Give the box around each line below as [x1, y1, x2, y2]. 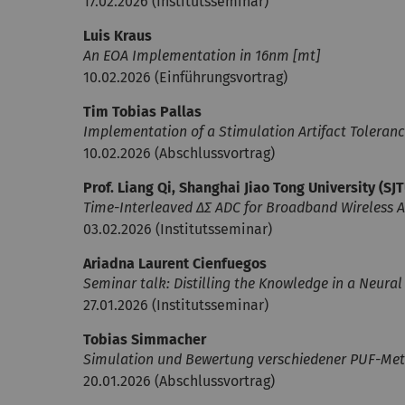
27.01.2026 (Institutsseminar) [83, 297, 268, 314]
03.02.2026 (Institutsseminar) [83, 221, 272, 238]
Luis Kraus [83, 27, 152, 44]
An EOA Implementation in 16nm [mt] [83, 47, 320, 64]
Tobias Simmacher [83, 331, 206, 348]
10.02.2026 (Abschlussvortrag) [83, 145, 275, 162]
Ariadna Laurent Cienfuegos [83, 255, 267, 272]
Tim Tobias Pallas [83, 103, 202, 120]
